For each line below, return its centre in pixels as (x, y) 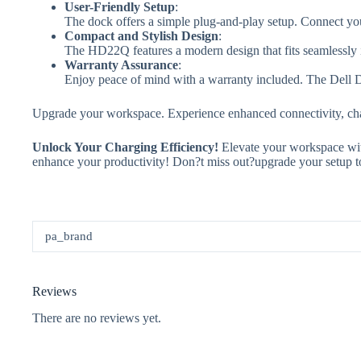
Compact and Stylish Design (141, 36)
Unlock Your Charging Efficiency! (125, 147)
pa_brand (69, 237)
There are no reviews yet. (97, 317)
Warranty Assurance (121, 65)
